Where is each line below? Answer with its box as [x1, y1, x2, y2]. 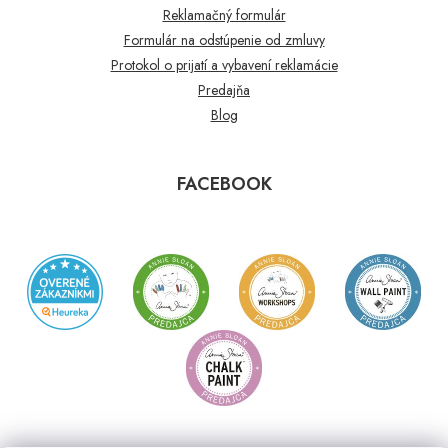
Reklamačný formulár [162, 4, 286, 25]
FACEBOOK [176, 170, 272, 197]
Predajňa [198, 79, 250, 100]
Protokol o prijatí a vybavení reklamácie [110, 54, 338, 75]
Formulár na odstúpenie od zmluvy [123, 29, 325, 50]
